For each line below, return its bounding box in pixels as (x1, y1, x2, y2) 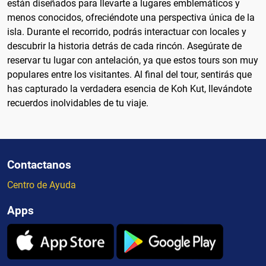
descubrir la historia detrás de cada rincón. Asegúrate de (7, 40, 242, 52)
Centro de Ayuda (7, 179, 76, 191)
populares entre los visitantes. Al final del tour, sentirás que (7, 69, 252, 81)
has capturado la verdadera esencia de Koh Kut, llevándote (7, 83, 252, 95)
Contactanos (7, 158, 71, 172)
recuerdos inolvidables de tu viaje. (7, 97, 148, 109)
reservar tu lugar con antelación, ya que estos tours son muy (7, 55, 258, 66)
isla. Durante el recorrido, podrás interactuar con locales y (7, 26, 246, 38)
